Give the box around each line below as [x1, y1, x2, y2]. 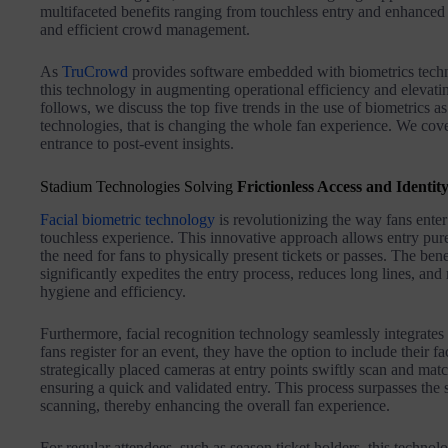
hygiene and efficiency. [40, 283, 186, 301]
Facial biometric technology [40, 211, 215, 229]
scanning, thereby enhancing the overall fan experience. [40, 397, 390, 415]
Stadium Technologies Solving [40, 178, 237, 196]
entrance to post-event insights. [40, 135, 234, 153]
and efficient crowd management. [40, 21, 250, 39]
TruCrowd [62, 63, 128, 81]
